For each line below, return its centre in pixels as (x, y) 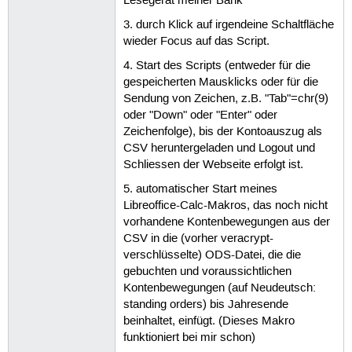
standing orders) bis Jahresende (205, 305)
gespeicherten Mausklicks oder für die (220, 83)
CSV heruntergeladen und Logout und (219, 149)
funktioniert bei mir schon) (189, 338)
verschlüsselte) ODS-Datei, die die (212, 256)
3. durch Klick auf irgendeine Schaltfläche (228, 25)
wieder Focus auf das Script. (196, 41)
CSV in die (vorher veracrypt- (198, 239)
